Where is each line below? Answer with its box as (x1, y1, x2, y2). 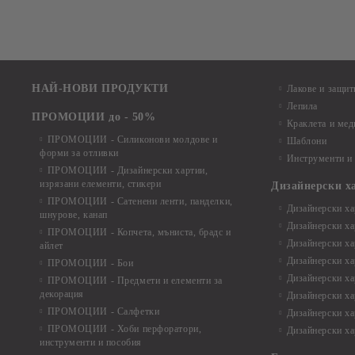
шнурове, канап (40, 209, 108, 220)
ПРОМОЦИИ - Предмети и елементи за (47, 275, 223, 286)
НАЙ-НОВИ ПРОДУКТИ (32, 82, 169, 94)
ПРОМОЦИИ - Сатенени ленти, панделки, (47, 196, 233, 207)
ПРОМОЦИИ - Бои (47, 258, 134, 269)
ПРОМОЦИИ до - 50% (32, 111, 156, 123)
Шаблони (286, 136, 327, 147)
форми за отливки (40, 147, 119, 158)
